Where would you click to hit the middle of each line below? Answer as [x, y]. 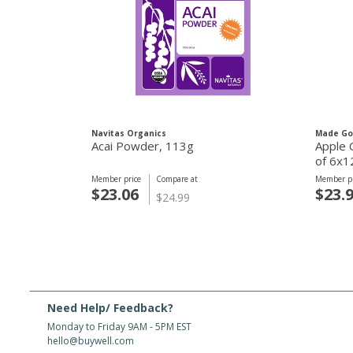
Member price [116, 179]
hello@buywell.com [91, 341]
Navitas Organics [129, 133]
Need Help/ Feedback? [110, 308]
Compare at [177, 179]
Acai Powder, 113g [143, 146]
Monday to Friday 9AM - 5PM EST [119, 327]
